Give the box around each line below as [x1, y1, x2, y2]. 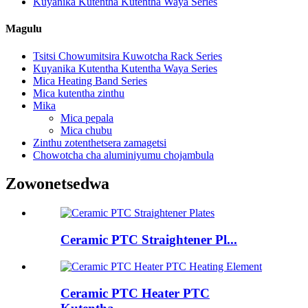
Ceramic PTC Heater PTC [60, 285, 210, 300]
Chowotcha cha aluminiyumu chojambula [33, 148, 214, 161]
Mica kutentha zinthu [33, 87, 124, 99]
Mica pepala [60, 111, 113, 124]
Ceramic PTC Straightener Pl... [60, 232, 237, 247]
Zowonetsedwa [5, 175, 109, 193]
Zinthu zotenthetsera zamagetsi [33, 136, 166, 148]
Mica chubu [60, 124, 112, 136]
